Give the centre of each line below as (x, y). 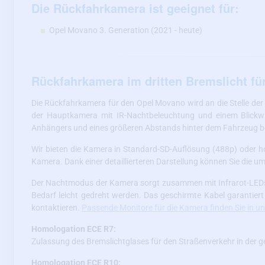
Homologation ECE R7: (74, 229)
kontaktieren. (56, 207)
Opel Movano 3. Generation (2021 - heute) (126, 30)
